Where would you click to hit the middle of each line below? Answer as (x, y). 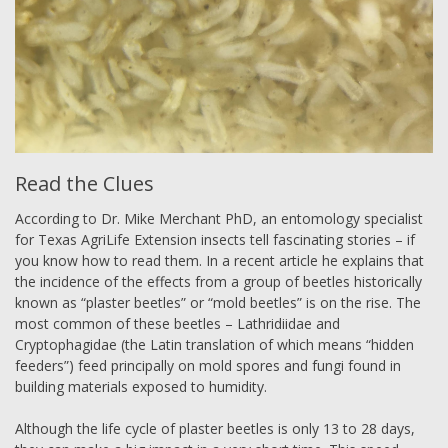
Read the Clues (84, 184)
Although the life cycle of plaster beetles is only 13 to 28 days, (215, 429)
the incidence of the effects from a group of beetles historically (218, 282)
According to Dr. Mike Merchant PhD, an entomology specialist (219, 219)
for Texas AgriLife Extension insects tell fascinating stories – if (215, 240)
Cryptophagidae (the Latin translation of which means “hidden (214, 345)
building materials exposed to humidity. (141, 387)
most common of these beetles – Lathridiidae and (177, 324)
